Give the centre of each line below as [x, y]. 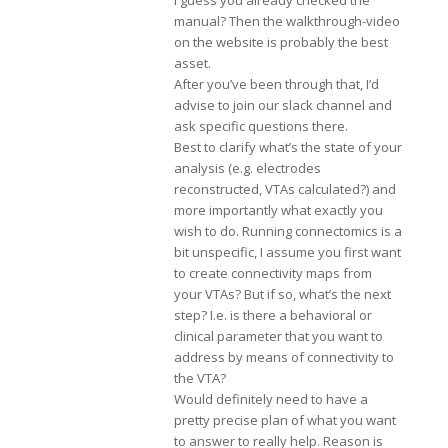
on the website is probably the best [280, 42]
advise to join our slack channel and [282, 105]
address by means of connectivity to [283, 357]
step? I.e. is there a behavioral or [272, 315]
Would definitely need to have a [270, 399]
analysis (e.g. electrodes [247, 168]
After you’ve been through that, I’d [276, 84]
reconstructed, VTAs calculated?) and [284, 189]
